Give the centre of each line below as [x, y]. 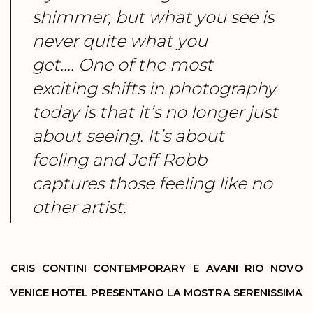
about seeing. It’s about [128, 136]
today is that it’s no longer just [155, 112]
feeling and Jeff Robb [119, 160]
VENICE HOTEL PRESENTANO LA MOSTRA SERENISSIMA [156, 293]
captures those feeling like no [152, 183]
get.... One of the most [123, 65]
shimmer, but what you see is [153, 17]
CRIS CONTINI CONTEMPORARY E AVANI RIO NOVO [156, 268]
